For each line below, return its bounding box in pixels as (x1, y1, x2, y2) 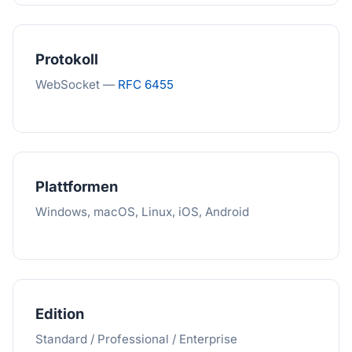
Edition (35, 305, 84, 322)
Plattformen (35, 178, 118, 195)
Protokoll (35, 50, 98, 68)
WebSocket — (35, 77, 118, 92)
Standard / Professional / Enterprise (35, 332, 237, 346)
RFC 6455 (118, 77, 174, 92)
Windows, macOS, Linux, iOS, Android (35, 204, 249, 219)
